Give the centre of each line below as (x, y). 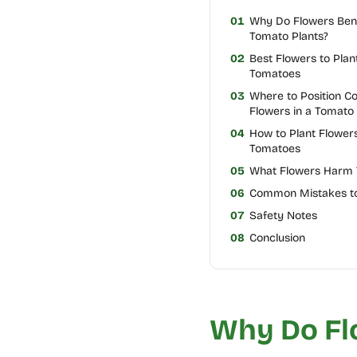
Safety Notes (283, 215)
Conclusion (277, 237)
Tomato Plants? (288, 36)
